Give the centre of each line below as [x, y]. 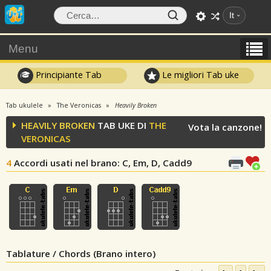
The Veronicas [79, 105]
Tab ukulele [24, 105]
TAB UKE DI [122, 125]
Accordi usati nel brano [66, 163]
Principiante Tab [67, 74]
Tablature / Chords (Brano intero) [81, 253]
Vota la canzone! [225, 127]
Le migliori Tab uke [200, 74]
